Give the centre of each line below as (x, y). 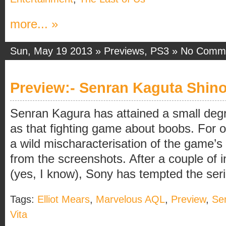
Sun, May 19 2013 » (57, 51)
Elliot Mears (64, 199)
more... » (34, 24)
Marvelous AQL (130, 199)
